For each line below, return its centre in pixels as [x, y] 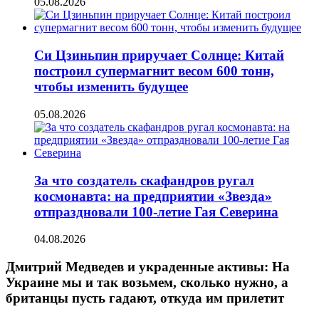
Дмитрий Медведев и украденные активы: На [148, 267]
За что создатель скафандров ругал [144, 180]
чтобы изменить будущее [111, 87]
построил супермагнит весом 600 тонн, [154, 71]
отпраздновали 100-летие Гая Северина [156, 211]
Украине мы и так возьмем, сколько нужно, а [147, 283]
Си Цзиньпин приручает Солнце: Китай [159, 56]
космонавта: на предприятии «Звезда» [153, 196]
